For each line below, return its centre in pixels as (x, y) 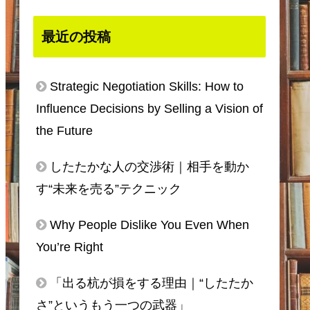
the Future (64, 131)
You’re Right (70, 247)
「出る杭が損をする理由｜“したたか (152, 283)
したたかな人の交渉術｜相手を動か (149, 167)
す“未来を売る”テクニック (109, 189)
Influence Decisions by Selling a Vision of (149, 109)
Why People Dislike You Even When (149, 225)
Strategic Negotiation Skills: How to (147, 87)
